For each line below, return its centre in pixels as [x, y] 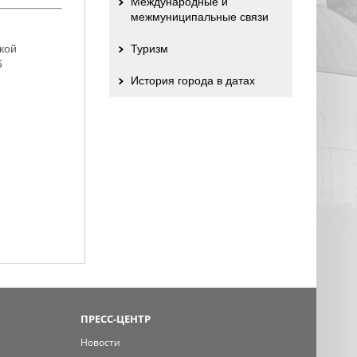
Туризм [149, 49]
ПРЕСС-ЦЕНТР [115, 319]
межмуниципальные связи [199, 17]
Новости [100, 342]
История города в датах [192, 80]
